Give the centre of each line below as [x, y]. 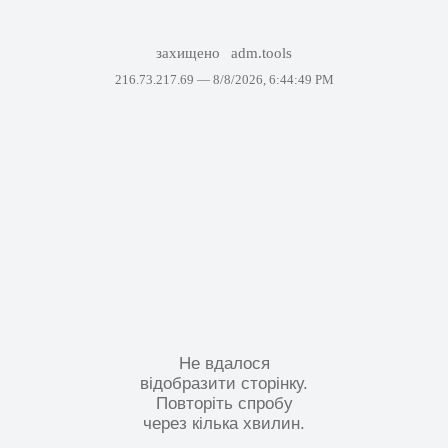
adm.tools [262, 53]
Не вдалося [224, 363]
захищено [189, 53]
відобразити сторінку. [224, 383]
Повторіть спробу [224, 403]
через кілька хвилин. [224, 423]
